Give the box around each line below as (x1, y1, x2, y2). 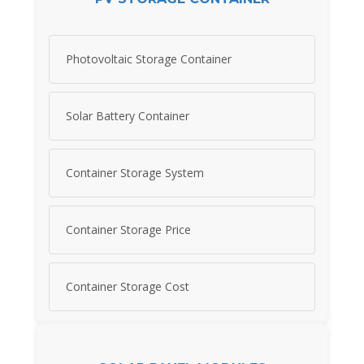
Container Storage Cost (66, 279, 189, 295)
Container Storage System (66, 165, 204, 181)
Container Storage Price (66, 222, 191, 238)
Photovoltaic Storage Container (66, 51, 232, 67)
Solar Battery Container (66, 108, 189, 124)
